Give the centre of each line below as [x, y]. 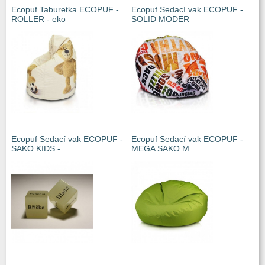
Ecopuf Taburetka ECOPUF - [65, 9]
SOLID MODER [160, 19]
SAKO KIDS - [36, 148]
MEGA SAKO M [160, 148]
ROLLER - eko [38, 19]
